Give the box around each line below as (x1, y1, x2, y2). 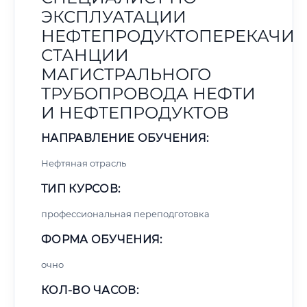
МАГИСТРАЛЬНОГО (41, 64, 211, 84)
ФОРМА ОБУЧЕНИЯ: (41, 233, 162, 246)
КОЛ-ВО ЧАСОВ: (41, 284, 138, 297)
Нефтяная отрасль (41, 158, 126, 169)
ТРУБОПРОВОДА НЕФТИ (41, 84, 256, 103)
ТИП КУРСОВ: (41, 182, 121, 195)
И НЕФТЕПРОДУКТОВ (41, 103, 229, 123)
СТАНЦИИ (41, 45, 129, 65)
